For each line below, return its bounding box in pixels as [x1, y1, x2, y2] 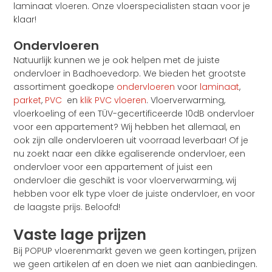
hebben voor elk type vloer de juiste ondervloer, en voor [13, 188, 256, 200]
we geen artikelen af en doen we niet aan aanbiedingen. [13, 258, 258, 271]
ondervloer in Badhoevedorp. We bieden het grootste [13, 67, 246, 80]
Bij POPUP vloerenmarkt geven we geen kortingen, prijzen [13, 245, 257, 257]
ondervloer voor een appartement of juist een [13, 161, 213, 174]
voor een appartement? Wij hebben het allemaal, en [13, 121, 241, 134]
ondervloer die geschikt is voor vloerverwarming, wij [13, 174, 237, 187]
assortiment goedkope [13, 81, 117, 93]
